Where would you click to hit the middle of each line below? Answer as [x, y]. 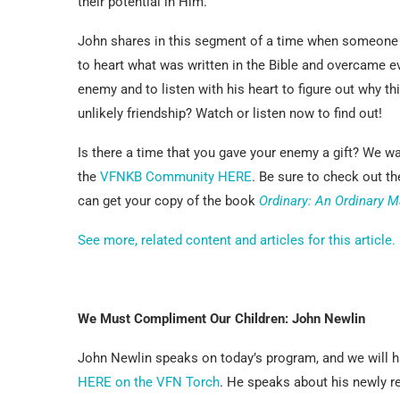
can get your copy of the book [168, 200]
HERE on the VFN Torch [149, 382]
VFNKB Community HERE [176, 176]
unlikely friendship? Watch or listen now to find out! [230, 113]
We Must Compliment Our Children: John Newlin [221, 318]
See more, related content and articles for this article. [237, 240]
